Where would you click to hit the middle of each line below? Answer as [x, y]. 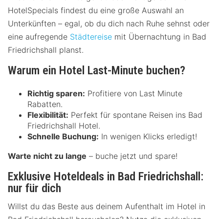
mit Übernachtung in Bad [159, 37]
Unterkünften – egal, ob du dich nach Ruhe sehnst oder [109, 24]
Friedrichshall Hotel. [64, 126]
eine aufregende [39, 37]
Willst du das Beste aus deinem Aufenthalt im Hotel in [107, 206]
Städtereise [91, 37]
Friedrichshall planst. [46, 50]
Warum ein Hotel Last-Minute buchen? [97, 71]
